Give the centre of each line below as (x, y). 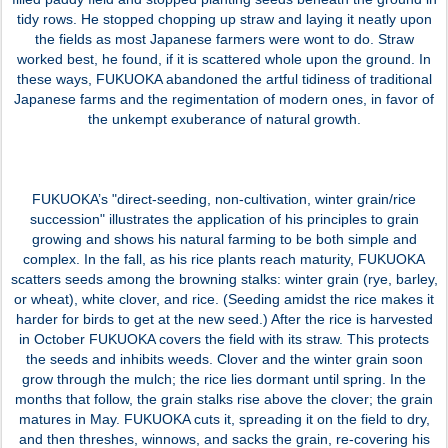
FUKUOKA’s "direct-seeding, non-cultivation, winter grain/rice (224, 198)
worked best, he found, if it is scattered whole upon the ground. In (224, 58)
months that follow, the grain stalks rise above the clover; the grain (224, 398)
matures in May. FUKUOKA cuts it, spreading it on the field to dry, (224, 418)
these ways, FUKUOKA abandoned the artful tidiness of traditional (224, 78)
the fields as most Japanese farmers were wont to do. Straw (224, 38)
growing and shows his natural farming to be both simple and (224, 238)
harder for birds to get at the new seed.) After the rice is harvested (224, 318)
